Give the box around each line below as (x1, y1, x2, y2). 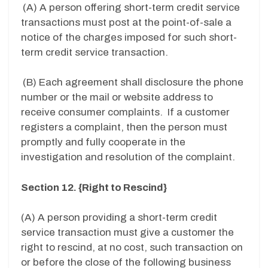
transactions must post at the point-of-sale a (21, 16, 232, 28)
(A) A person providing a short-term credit (21, 212, 217, 224)
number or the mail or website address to (21, 92, 213, 103)
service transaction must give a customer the (21, 227, 234, 239)
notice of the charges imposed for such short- (21, 31, 237, 43)
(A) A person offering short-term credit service (23, 1, 240, 13)
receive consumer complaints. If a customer (21, 106, 230, 118)
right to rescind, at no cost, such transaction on (21, 242, 243, 254)
